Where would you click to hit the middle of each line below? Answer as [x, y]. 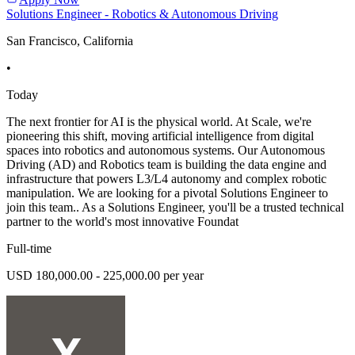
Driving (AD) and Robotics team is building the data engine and [166, 165]
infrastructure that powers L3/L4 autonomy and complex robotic [166, 179]
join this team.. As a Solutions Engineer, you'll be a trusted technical [175, 208]
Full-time [29, 249]
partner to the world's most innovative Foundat [122, 222]
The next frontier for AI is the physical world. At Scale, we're [159, 122]
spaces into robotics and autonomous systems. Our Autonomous [166, 151]
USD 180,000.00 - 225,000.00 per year [105, 276]
